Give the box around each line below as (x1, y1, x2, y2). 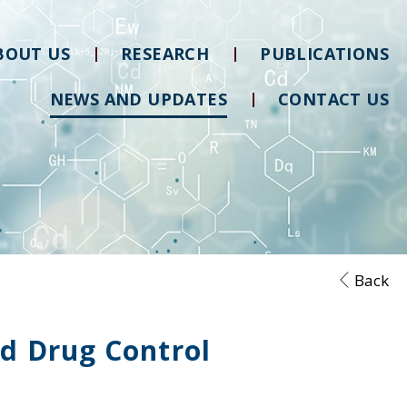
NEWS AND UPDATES (49, 88, 227, 110)
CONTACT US (278, 88, 389, 110)
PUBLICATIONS (260, 42, 389, 65)
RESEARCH (120, 42, 210, 65)
